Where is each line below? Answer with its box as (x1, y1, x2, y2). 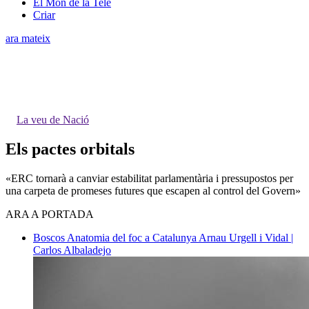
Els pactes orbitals (6, 139, 134, 158)
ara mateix (6, 32, 50, 44)
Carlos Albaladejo (33, 243, 111, 256)
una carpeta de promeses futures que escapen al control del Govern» (6, 184, 301, 197)
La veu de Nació (17, 113, 89, 126)
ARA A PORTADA (6, 208, 94, 220)
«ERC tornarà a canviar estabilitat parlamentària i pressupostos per (6, 172, 293, 184)
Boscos (33, 231, 67, 243)
